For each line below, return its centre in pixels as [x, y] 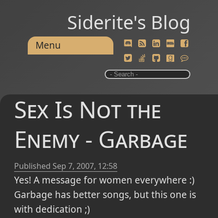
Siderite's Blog [129, 22]
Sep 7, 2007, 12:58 [85, 166]
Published [33, 166]
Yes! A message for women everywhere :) [104, 180]
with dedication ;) [52, 209]
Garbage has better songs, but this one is [105, 195]
